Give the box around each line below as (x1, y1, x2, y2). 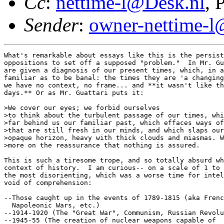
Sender (24, 14, 78, 35)
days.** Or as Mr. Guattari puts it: (4, 89, 148, 96)
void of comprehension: (4, 179, 96, 186)
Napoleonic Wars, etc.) (4, 201, 104, 209)
